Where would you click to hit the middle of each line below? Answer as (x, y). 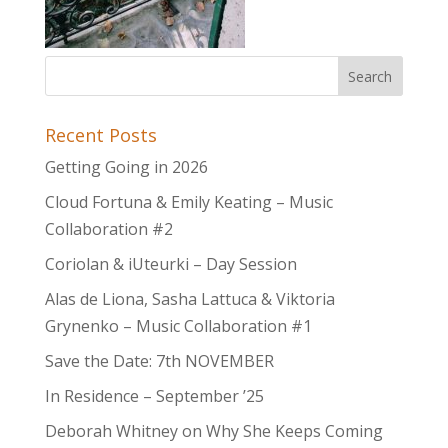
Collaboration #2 (108, 229)
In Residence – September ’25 (154, 396)
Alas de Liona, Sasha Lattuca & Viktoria (189, 299)
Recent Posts (100, 135)
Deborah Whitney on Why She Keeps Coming (213, 431)
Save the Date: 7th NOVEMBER (159, 361)
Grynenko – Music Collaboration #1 (178, 326)
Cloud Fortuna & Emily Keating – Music (188, 202)
